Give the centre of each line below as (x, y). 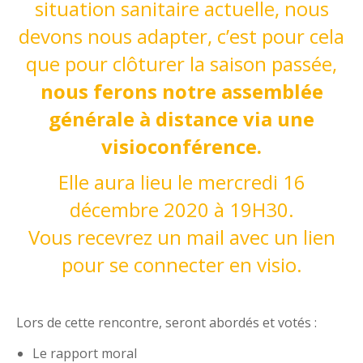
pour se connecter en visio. (181, 265)
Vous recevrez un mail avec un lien (181, 237)
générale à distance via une (181, 119)
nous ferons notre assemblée (181, 91)
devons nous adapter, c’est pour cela (181, 36)
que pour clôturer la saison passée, (181, 64)
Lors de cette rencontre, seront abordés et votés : (167, 322)
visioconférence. (181, 146)
